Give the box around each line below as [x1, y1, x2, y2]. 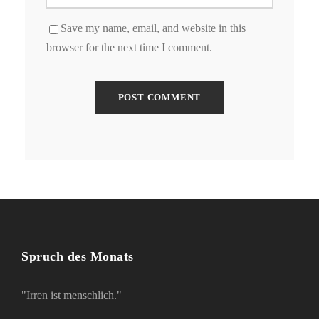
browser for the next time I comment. [46, 41, 212, 53]
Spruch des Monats [21, 249, 134, 263]
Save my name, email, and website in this [61, 22, 246, 34]
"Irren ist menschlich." [21, 289, 122, 301]
